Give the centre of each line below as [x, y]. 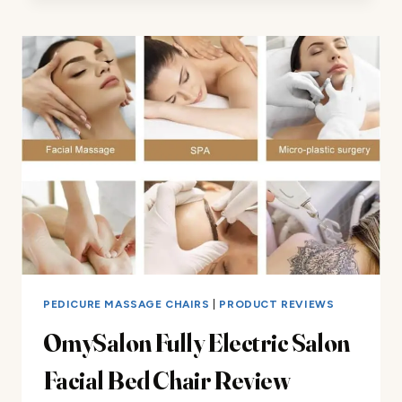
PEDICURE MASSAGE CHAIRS [127, 305]
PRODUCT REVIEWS [277, 305]
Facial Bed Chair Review [167, 381]
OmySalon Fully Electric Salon [197, 343]
